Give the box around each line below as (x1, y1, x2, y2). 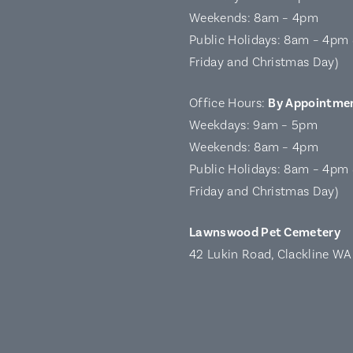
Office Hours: (189, 95, 269, 112)
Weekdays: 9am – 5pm (189, 117, 318, 134)
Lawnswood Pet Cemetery (189, 225, 341, 241)
